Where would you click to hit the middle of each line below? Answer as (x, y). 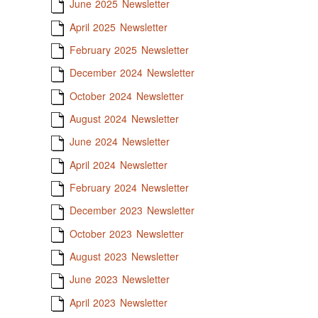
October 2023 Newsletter (126, 233)
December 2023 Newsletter (132, 210)
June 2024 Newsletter (119, 142)
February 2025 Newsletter (129, 49)
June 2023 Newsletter (119, 279)
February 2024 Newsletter (129, 187)
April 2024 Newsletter (118, 164)
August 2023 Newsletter (124, 256)
